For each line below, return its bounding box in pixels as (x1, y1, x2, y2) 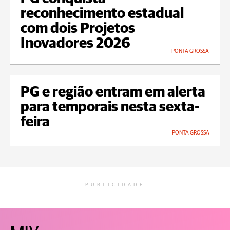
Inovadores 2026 (21, 36, 130, 51)
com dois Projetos (21, 22, 135, 36)
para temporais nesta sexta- (21, 100, 199, 115)
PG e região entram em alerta (21, 85, 205, 100)
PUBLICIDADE (85, 182, 145, 188)
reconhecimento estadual (21, 7, 184, 22)
